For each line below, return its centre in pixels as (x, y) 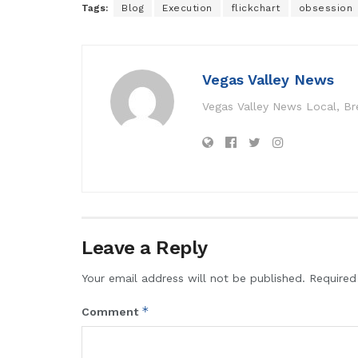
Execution (187, 8)
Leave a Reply (145, 248)
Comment (111, 312)
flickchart (255, 8)
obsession (325, 8)
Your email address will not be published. (193, 278)
